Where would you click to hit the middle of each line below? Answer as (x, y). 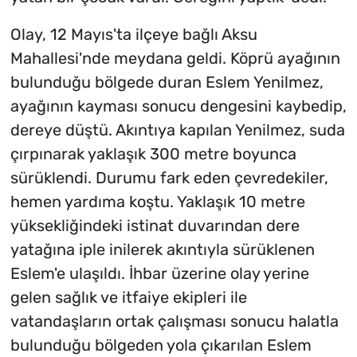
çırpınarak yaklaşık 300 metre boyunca (153, 154)
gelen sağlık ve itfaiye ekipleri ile (128, 298)
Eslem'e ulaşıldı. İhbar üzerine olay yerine (159, 274)
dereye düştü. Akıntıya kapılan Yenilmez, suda (177, 130)
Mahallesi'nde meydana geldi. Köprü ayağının (175, 59)
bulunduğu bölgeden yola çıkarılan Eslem (161, 345)
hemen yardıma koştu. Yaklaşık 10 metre (157, 202)
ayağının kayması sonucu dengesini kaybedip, (178, 106)
